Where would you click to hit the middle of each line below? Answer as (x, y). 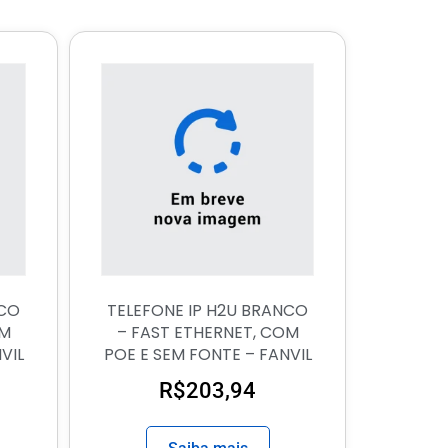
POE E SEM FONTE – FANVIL (207, 354)
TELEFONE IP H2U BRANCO (208, 310)
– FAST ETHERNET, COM (207, 332)
